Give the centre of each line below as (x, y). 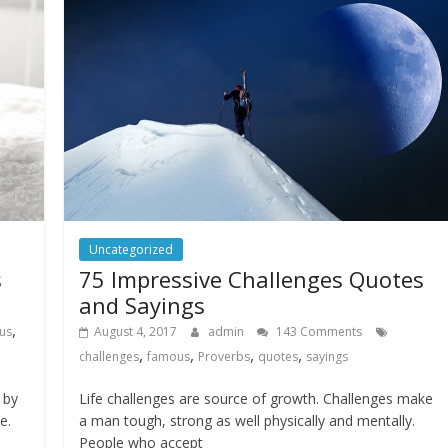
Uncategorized (131, 249)
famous (169, 356)
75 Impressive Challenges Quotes (252, 278)
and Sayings (142, 304)
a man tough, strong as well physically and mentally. (247, 420)
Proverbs (224, 356)
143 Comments (318, 331)
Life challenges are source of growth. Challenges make (256, 398)
